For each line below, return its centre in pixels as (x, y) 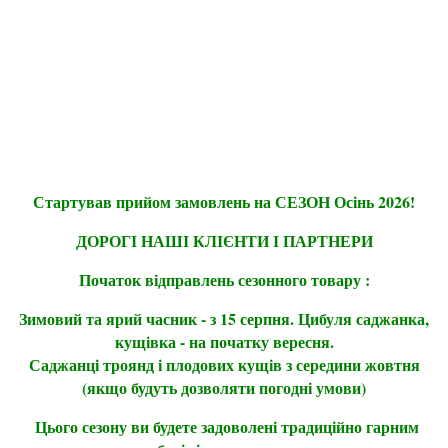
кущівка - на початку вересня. (224, 341)
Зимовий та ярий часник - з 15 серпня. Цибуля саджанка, (224, 318)
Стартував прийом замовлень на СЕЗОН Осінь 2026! (224, 201)
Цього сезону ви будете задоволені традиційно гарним (224, 426)
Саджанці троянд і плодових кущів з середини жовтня (224, 364)
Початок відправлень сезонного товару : (224, 279)
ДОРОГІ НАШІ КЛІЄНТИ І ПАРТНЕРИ (224, 240)
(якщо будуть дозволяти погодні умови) (224, 387)
